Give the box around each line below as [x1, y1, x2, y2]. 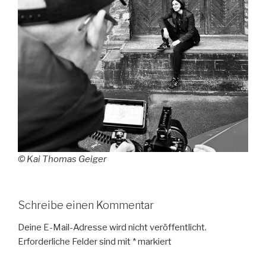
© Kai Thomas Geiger [18, 154, 107, 165]
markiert [136, 236, 172, 248]
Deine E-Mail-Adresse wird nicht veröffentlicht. [18, 222, 207, 233]
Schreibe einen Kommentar [18, 198, 154, 211]
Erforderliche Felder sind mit [18, 236, 132, 248]
